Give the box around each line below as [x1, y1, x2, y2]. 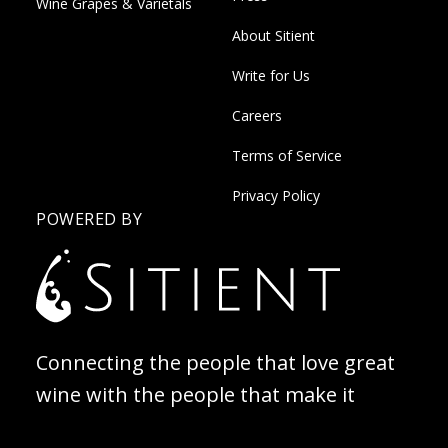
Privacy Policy [232, 185, 320, 205]
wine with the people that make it [36, 380, 355, 408]
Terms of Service [232, 145, 342, 165]
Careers [232, 105, 282, 125]
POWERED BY [36, 207, 142, 230]
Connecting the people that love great [36, 348, 395, 376]
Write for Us [232, 65, 310, 85]
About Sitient [232, 25, 315, 45]
